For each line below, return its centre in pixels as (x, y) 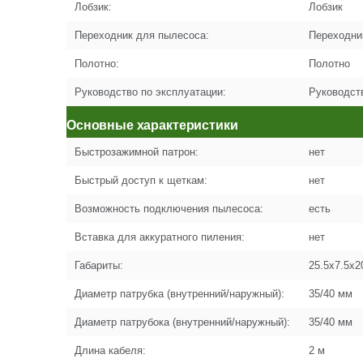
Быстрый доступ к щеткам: (141, 180)
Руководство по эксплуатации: (150, 92)
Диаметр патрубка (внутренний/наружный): (179, 294)
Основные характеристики (152, 125)
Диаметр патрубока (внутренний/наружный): (182, 322)
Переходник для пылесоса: (142, 35)
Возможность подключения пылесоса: (169, 209)
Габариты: (99, 265)
